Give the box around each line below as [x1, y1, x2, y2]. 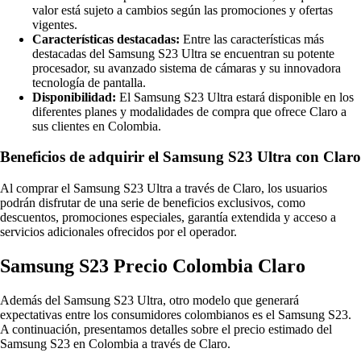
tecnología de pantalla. [32, 75, 146, 89]
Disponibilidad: [32, 89, 116, 104]
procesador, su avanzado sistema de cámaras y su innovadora [32, 60, 341, 75]
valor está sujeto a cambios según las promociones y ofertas [32, 2, 333, 17]
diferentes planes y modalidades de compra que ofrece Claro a [32, 104, 346, 118]
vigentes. [32, 17, 77, 31]
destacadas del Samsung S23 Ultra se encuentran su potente [32, 46, 334, 60]
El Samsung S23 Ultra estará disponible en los [116, 89, 354, 104]
